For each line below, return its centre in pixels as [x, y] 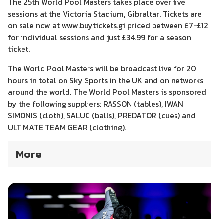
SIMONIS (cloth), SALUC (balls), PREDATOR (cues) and [102, 115]
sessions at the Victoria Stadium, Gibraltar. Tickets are [105, 14]
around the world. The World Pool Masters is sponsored [107, 92]
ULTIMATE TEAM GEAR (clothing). [67, 127]
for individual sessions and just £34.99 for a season [99, 37]
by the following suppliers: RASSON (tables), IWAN [96, 104]
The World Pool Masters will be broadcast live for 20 [102, 68]
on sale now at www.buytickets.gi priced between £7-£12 [108, 25]
